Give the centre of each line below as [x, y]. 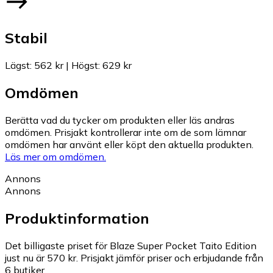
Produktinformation [77, 218]
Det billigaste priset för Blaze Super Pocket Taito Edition [131, 245]
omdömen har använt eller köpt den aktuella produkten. [129, 144]
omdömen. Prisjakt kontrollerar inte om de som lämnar [126, 132]
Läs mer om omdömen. [55, 156]
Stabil [26, 38]
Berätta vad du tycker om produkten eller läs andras [120, 120]
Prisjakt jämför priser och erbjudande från [172, 257]
